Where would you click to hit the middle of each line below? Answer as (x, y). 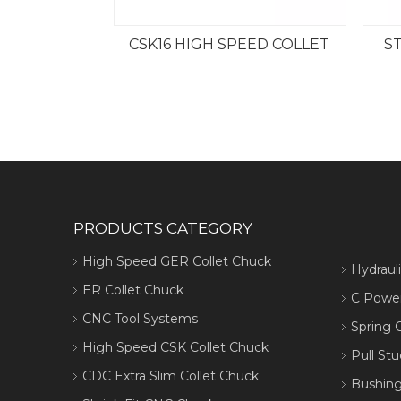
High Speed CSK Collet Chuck (175, 347)
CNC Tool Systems (140, 319)
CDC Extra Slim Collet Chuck (171, 376)
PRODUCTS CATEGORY (163, 228)
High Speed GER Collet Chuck (177, 261)
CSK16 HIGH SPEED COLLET (229, 44)
